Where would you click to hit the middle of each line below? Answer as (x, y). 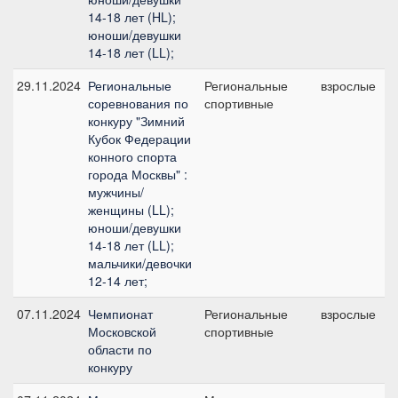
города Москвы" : (138, 174)
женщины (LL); (131, 210)
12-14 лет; (118, 281)
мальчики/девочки (140, 263)
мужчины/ (116, 192)
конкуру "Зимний (136, 121)
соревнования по (138, 103)
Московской (122, 331)
